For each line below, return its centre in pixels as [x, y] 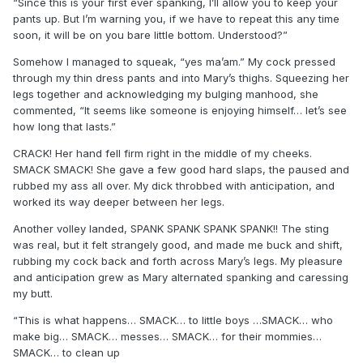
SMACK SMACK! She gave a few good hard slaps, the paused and [181, 169]
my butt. [33, 293]
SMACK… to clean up [66, 352]
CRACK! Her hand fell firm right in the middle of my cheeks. [162, 153]
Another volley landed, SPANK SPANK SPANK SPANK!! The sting [171, 228]
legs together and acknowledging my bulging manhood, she [166, 94]
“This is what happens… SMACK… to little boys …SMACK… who [173, 320]
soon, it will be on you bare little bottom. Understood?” [150, 34]
